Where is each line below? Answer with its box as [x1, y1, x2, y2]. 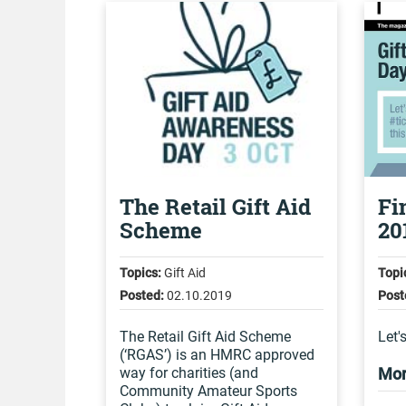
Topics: [120, 266, 161, 280]
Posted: [120, 288, 164, 303]
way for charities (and [120, 364, 258, 382]
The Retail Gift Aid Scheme [120, 328, 291, 345]
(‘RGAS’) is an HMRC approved [120, 346, 314, 363]
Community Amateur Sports [120, 382, 297, 400]
